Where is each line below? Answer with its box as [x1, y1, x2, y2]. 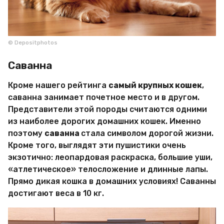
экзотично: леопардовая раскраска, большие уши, [8, 152, 212, 162]
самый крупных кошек [108, 80, 202, 90]
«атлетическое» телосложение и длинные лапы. [8, 164, 208, 174]
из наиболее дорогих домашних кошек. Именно [8, 116, 201, 126]
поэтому [8, 128, 44, 138]
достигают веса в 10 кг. [8, 188, 104, 198]
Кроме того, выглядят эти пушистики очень [8, 140, 186, 150]
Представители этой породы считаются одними [8, 104, 207, 114]
